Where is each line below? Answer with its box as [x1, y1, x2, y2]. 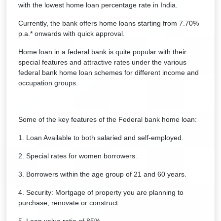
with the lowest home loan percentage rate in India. [18, 1, 178, 9]
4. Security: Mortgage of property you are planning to [18, 188, 184, 196]
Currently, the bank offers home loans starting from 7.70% [18, 19, 199, 27]
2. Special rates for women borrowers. [18, 152, 137, 160]
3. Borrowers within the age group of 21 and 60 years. [18, 170, 186, 178]
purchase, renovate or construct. [18, 199, 120, 207]
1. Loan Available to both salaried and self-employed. [18, 134, 184, 142]
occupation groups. [18, 79, 78, 87]
